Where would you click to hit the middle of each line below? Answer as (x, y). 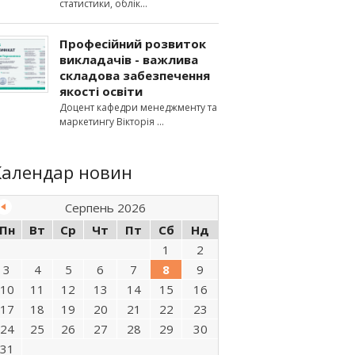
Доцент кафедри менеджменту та (138, 107)
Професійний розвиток (133, 44)
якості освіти (101, 91)
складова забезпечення (135, 75)
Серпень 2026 (105, 208)
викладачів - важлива (129, 59)
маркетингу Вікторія (108, 122)
